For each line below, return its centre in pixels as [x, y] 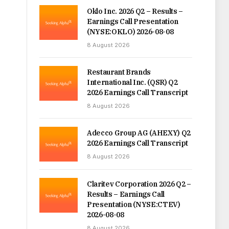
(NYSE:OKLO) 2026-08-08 [130, 32]
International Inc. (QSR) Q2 [132, 82]
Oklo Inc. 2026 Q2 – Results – [135, 11]
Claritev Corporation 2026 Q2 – [139, 184]
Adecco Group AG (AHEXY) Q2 [139, 133]
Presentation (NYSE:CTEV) [134, 205]
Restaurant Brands [119, 72]
